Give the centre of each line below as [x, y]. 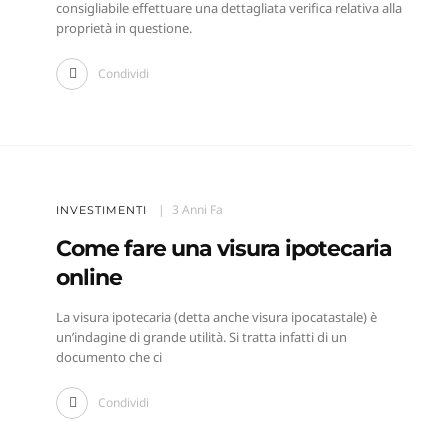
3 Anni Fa [197, 210]
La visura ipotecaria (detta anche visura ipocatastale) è [216, 317]
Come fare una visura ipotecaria [223, 249]
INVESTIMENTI [101, 210]
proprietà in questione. [123, 28]
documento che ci [108, 357]
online [88, 278]
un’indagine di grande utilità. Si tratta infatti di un [201, 337]
